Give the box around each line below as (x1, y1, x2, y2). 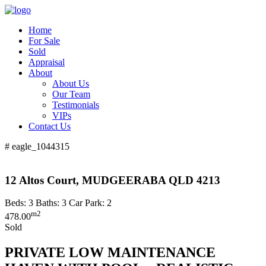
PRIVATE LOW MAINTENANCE (5, 244, 216, 260)
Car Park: (69, 198, 104, 208)
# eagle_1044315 (5, 141, 69, 151)
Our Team (52, 89, 90, 99)
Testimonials (52, 100, 99, 110)
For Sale (28, 36, 60, 46)
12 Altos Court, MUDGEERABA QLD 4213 (5, 173, 220, 186)
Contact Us (28, 121, 71, 131)
